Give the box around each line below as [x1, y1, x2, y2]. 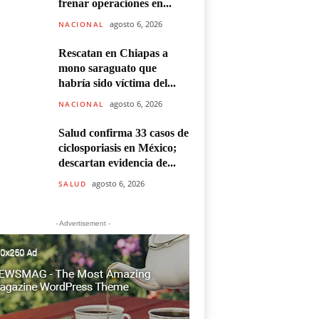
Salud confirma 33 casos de [58, 127, 189, 139]
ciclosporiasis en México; [58, 142, 177, 154]
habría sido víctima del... [58, 77, 176, 89]
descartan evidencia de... [58, 157, 176, 169]
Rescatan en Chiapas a [58, 47, 168, 59]
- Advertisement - [55, 219, 110, 227]
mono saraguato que [58, 62, 157, 74]
